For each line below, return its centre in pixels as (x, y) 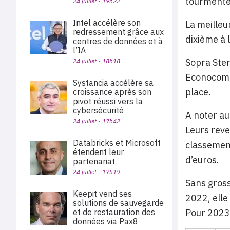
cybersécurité (98, 110)
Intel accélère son (107, 23)
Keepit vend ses (102, 194)
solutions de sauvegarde (118, 203)
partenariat (94, 161)
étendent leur (98, 152)
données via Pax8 (107, 221)
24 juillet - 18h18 (97, 61)
